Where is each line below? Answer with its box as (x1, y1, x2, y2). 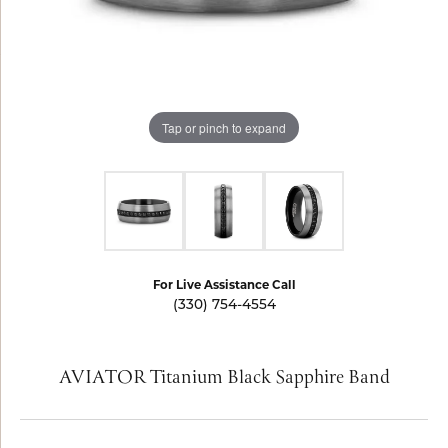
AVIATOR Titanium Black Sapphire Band (58, 364, 390, 393)
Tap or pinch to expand (162, 118, 286, 136)
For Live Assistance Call (152, 278, 296, 292)
